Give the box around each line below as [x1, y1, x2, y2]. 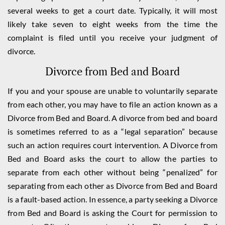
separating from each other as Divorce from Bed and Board [8, 181, 217, 190]
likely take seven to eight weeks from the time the [8, 19, 217, 29]
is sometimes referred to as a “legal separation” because [8, 127, 217, 136]
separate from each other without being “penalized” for [8, 167, 217, 177]
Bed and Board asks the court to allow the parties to [8, 154, 217, 163]
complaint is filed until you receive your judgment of [8, 33, 217, 42]
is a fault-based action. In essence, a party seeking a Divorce [8, 194, 217, 204]
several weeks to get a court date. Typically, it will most [8, 6, 217, 15]
